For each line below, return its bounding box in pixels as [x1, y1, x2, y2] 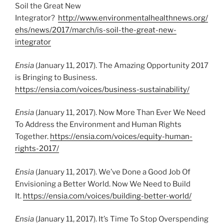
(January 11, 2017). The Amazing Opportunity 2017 [34, 60, 208, 70]
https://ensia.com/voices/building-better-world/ [23, 191, 191, 200]
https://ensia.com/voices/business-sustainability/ [15, 84, 189, 94]
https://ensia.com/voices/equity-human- [50, 132, 192, 141]
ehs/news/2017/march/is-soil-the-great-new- [15, 25, 176, 35]
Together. [15, 132, 50, 141]
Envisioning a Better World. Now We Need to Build [15, 179, 190, 188]
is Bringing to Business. [15, 72, 97, 82]
